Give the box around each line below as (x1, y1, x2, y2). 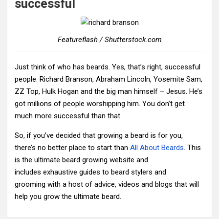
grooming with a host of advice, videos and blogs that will (15, 179, 199, 189)
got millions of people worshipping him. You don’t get (15, 99, 185, 108)
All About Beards (130, 143, 184, 152)
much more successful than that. (15, 111, 122, 120)
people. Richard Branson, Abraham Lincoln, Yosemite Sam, (15, 74, 202, 84)
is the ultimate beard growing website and (15, 155, 148, 164)
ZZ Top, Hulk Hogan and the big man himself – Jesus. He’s (15, 87, 202, 96)
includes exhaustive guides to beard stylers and (15, 167, 166, 176)
